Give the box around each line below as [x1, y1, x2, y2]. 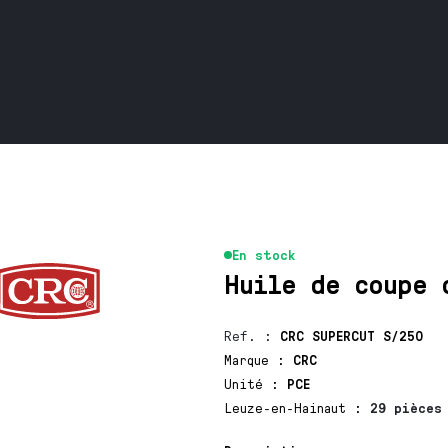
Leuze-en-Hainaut [223, 399, 354, 416]
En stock [231, 246, 295, 263]
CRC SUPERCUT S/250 [279, 327, 423, 344]
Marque [223, 351, 277, 368]
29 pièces [369, 399, 442, 416]
